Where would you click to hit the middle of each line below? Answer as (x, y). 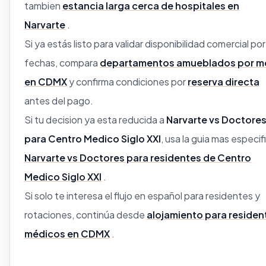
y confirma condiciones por (127, 82)
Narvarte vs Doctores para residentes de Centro (138, 158)
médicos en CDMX (67, 234)
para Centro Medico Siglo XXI (93, 139)
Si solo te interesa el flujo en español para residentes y (142, 196)
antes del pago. (59, 101)
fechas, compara (62, 63)
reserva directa (224, 82)
